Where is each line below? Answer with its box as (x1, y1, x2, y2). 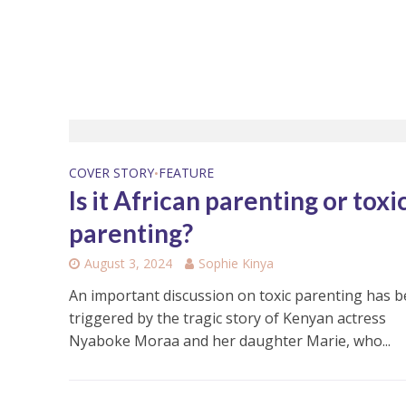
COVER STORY (68, 163, 154, 181)
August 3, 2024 (83, 254, 172, 272)
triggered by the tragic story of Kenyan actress (68, 307, 386, 328)
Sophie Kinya (198, 254, 274, 272)
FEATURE (158, 163, 214, 181)
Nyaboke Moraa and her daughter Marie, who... (68, 330, 391, 351)
